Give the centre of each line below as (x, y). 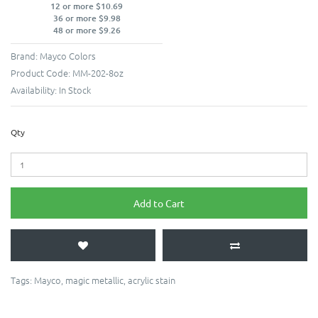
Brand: (25, 56)
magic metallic (94, 280)
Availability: (35, 90)
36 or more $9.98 (87, 18)
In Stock (75, 90)
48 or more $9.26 (87, 31)
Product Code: (42, 73)
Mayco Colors (68, 56)
